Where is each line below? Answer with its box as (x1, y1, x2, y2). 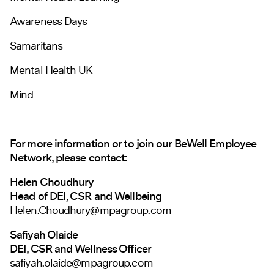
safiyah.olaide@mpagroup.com (10, 254, 153, 271)
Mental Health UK (10, 62, 93, 78)
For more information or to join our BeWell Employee (10, 135, 257, 152)
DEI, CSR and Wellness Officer (10, 240, 151, 257)
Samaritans (10, 37, 62, 54)
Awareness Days (10, 13, 87, 29)
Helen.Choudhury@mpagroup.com (10, 202, 171, 218)
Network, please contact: (10, 149, 127, 166)
